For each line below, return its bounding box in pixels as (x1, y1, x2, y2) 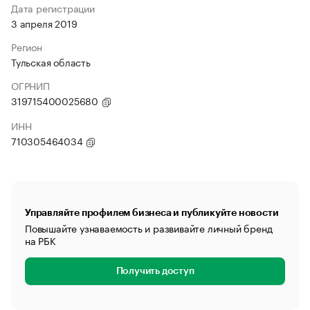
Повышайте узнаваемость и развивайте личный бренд (25, 220, 273, 235)
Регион (11, 39, 42, 54)
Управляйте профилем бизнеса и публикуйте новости (25, 208, 279, 217)
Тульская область (11, 54, 91, 69)
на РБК (25, 232, 56, 248)
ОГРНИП (11, 77, 50, 93)
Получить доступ (116, 266, 194, 276)
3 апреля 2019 (11, 15, 77, 30)
